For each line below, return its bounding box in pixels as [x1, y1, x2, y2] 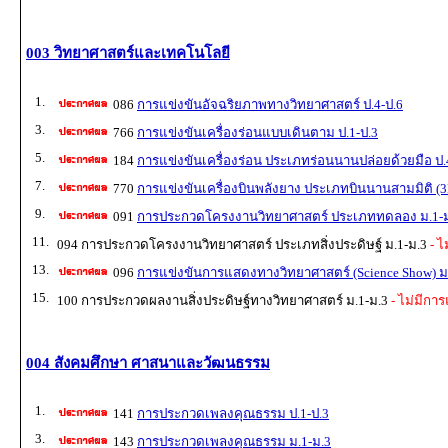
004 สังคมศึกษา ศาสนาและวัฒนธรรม [26, 354, 270, 371]
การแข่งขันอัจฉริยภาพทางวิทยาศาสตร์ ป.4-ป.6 [137, 96, 403, 112]
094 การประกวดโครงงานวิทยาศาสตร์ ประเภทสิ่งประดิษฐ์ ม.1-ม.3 [57, 236, 427, 252]
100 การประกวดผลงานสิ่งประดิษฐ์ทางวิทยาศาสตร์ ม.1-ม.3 [57, 292, 388, 308]
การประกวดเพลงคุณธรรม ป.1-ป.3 [137, 406, 329, 422]
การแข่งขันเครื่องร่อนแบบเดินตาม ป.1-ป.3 [137, 124, 378, 140]
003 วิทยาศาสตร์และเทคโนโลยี [26, 44, 230, 61]
